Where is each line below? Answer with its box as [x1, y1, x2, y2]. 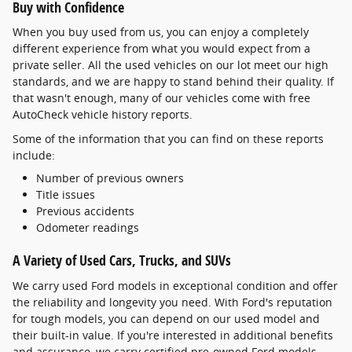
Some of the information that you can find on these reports [13, 131, 324, 147]
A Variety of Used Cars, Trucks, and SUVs [13, 251, 231, 270]
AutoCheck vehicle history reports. [13, 107, 192, 123]
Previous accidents [36, 203, 134, 219]
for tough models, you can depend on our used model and [13, 310, 320, 326]
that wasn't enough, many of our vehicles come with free [13, 90, 310, 106]
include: [13, 148, 55, 163]
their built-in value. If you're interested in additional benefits [13, 327, 333, 343]
